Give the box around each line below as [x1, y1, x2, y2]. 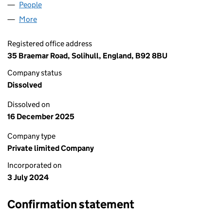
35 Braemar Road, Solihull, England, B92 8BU [7, 51, 167, 60]
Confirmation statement [7, 197, 134, 211]
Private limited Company [7, 144, 94, 153]
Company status [7, 68, 62, 77]
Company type [7, 131, 55, 141]
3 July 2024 [7, 173, 49, 182]
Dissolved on [7, 100, 50, 109]
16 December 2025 [7, 112, 74, 121]
